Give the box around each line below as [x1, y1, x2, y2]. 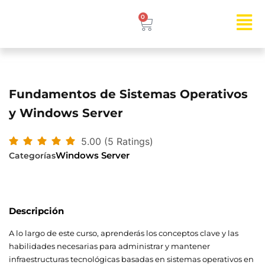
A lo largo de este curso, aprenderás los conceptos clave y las [9, 228, 238, 238]
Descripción [9, 205, 64, 216]
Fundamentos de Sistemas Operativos [9, 87, 248, 101]
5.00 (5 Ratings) [81, 135, 153, 147]
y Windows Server [9, 106, 123, 120]
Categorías [9, 150, 56, 161]
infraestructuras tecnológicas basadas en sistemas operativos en [9, 254, 254, 264]
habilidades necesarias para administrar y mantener [9, 241, 210, 251]
